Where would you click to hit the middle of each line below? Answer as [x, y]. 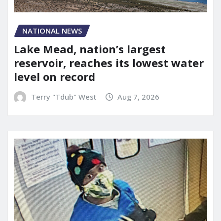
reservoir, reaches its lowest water [109, 62]
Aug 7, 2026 [139, 96]
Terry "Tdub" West [64, 96]
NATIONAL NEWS [52, 31]
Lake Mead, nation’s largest [90, 49]
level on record [55, 76]
